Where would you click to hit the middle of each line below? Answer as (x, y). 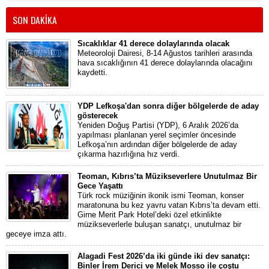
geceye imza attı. (36, 234)
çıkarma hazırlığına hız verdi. (128, 154)
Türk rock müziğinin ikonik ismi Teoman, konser (161, 196)
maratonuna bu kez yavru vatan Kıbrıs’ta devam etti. (169, 205)
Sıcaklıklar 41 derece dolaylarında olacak (153, 44)
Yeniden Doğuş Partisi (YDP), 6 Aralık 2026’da (158, 125)
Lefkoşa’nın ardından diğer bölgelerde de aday (157, 145)
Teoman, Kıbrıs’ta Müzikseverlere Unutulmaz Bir (167, 177)
